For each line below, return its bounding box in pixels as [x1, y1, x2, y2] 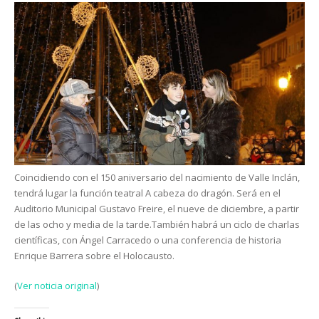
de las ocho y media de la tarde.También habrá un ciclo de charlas [14, 218, 300, 231]
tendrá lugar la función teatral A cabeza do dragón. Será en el [14, 187, 281, 200]
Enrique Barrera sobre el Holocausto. [14, 249, 174, 263]
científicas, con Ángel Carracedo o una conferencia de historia [14, 234, 281, 247]
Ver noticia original [17, 279, 97, 293]
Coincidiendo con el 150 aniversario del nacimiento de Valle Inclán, [14, 171, 300, 184]
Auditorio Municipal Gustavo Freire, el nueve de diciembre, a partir [14, 202, 299, 216]
